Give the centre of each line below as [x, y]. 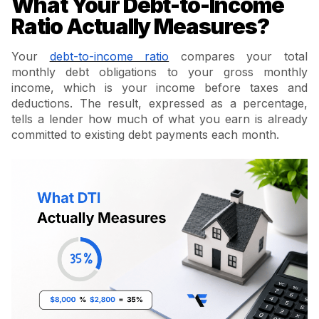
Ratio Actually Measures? [141, 27]
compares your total [239, 57]
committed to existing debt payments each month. [145, 135]
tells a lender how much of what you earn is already [159, 119]
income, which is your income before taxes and [159, 88]
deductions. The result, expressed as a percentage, [159, 104]
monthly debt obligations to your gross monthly [159, 72]
